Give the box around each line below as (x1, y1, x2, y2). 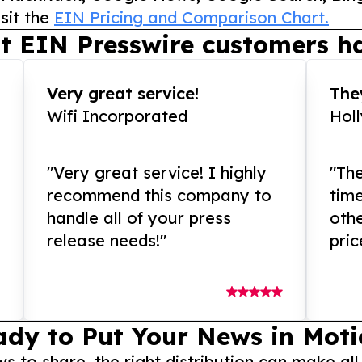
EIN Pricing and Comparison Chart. (54, 7, 329, 28)
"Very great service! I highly (47, 162, 267, 183)
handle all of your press (47, 208, 232, 229)
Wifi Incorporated (47, 106, 188, 127)
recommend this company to (47, 185, 272, 206)
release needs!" (47, 230, 167, 251)
